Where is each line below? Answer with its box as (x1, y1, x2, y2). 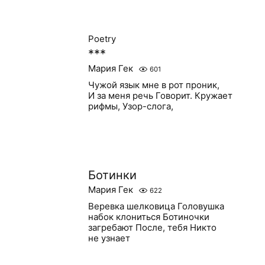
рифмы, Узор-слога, (88, 101, 173, 112)
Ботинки (88, 168, 137, 182)
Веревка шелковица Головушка (88, 201, 224, 212)
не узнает (88, 232, 130, 244)
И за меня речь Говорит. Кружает (88, 90, 232, 101)
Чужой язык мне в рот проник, (88, 79, 219, 91)
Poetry (88, 33, 116, 44)
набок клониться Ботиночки (88, 211, 209, 222)
